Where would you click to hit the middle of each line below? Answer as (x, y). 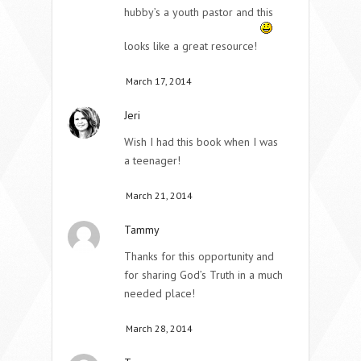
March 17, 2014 (159, 81)
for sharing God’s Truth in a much (203, 274)
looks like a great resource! (192, 46)
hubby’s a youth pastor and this (199, 12)
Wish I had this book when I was (201, 141)
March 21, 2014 (159, 195)
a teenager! (152, 160)
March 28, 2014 (159, 328)
